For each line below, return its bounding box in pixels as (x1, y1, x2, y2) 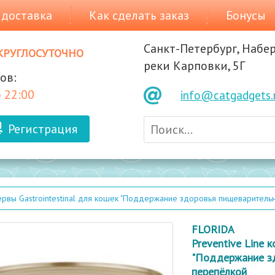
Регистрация (8, 121, 77, 137)
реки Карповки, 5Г (144, 58, 245, 74)
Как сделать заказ (89, 7, 189, 23)
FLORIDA (192, 222, 235, 236)
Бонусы (226, 7, 266, 23)
